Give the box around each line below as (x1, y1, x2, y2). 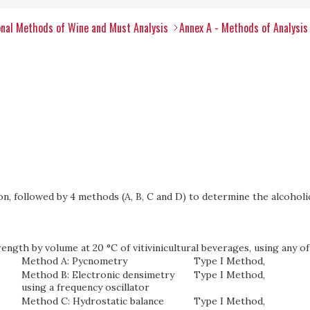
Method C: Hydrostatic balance (21, 295, 165, 307)
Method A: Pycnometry (21, 255, 128, 267)
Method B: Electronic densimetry (21, 268, 175, 281)
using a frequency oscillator (21, 281, 150, 293)
